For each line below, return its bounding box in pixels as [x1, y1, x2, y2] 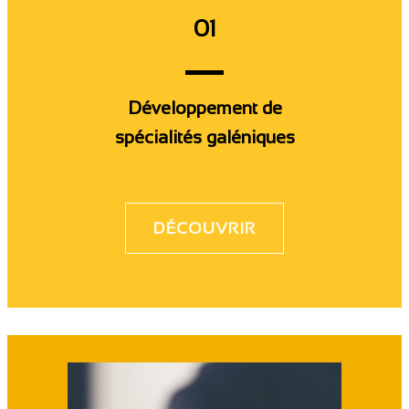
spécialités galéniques [114, 126, 295, 147]
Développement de [127, 97, 282, 118]
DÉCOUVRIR [153, 218, 256, 237]
